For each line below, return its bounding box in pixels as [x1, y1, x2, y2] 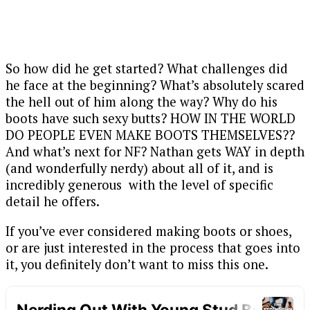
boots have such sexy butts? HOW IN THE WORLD [6, 110, 295, 127]
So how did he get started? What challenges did [6, 60, 288, 77]
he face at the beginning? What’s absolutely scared [6, 77, 304, 94]
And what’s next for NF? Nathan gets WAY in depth [6, 143, 304, 161]
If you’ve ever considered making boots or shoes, [6, 223, 291, 240]
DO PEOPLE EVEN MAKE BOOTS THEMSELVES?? [6, 127, 295, 144]
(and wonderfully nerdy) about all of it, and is [6, 160, 273, 177]
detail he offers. [6, 193, 100, 210]
